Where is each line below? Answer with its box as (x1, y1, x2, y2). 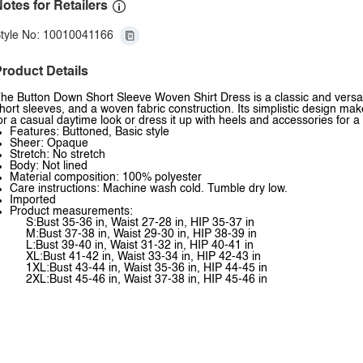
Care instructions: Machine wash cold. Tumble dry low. (10, 183, 288, 194)
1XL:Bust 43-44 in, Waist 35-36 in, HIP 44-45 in (26, 263, 267, 274)
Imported (10, 194, 56, 206)
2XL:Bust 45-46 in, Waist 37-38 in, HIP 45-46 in (26, 274, 267, 285)
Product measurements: (10, 206, 133, 217)
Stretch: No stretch (10, 149, 105, 160)
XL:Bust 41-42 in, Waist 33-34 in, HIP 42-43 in (26, 251, 261, 263)
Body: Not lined (10, 160, 88, 172)
